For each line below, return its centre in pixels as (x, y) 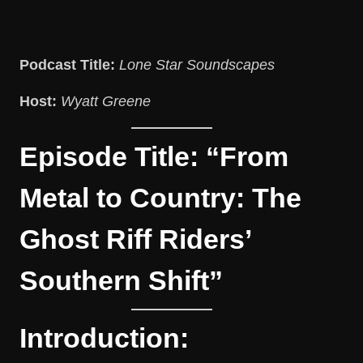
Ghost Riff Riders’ (135, 239)
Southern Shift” (121, 281)
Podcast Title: (67, 65)
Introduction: (104, 338)
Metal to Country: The (160, 198)
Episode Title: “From (154, 157)
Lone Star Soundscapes (197, 65)
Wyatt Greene (106, 102)
